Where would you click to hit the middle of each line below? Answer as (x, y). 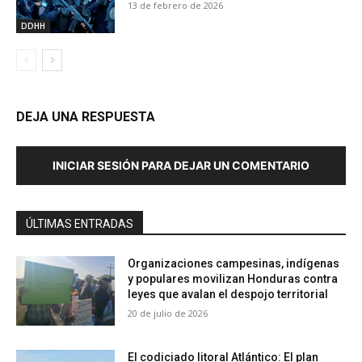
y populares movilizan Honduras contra (233, 279)
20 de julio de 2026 (168, 314)
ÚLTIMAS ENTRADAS (80, 224)
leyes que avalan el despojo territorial (228, 295)
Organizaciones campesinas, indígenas (234, 264)
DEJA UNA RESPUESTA (86, 117)
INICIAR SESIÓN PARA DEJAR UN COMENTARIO (181, 166)
